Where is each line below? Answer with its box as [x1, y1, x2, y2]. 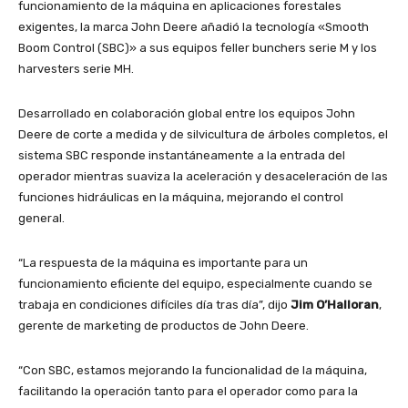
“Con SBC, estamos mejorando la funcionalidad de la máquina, [18, 363, 367, 378]
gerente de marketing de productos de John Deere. [18, 319, 309, 333]
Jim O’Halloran [291, 298, 379, 312]
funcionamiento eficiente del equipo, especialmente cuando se [18, 277, 372, 291]
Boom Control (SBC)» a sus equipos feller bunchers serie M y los [18, 41, 377, 56]
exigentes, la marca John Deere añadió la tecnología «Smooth [18, 20, 369, 35]
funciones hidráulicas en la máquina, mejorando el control [18, 190, 343, 205]
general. [18, 211, 65, 226]
